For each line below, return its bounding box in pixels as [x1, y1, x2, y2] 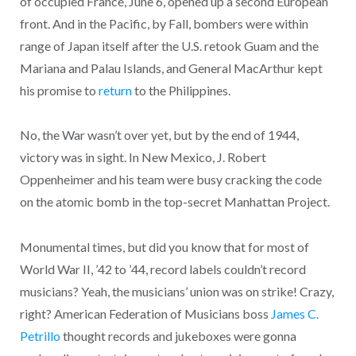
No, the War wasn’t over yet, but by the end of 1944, [19, 127, 299, 143]
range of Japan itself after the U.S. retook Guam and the [19, 37, 319, 53]
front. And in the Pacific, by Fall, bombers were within [19, 15, 308, 31]
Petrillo [19, 327, 60, 343]
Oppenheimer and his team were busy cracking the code [19, 172, 322, 188]
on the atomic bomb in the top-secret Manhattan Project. [19, 194, 330, 210]
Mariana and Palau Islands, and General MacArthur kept [19, 60, 323, 75]
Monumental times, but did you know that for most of [19, 238, 309, 254]
